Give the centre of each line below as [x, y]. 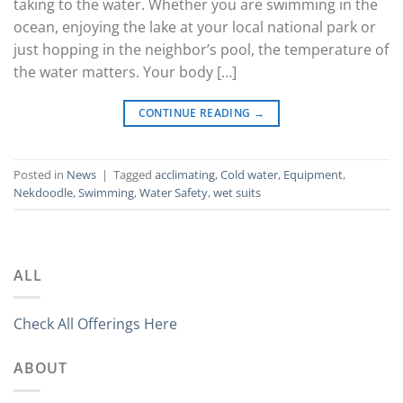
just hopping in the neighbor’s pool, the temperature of [201, 49]
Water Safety [174, 193]
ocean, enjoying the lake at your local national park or [195, 27]
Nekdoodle [43, 193]
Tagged [134, 175]
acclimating [185, 175]
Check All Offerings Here [95, 324]
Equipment [313, 175]
